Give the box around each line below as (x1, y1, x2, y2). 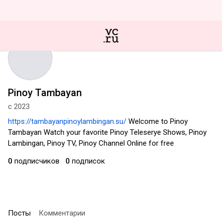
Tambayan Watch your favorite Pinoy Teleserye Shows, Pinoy (8, 128, 207, 137)
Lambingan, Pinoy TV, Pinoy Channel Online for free (8, 139, 174, 148)
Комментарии (39, 209, 85, 218)
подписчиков (12, 157, 59, 166)
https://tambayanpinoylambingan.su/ (8, 117, 126, 126)
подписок (70, 157, 105, 166)
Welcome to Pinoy (126, 117, 188, 126)
